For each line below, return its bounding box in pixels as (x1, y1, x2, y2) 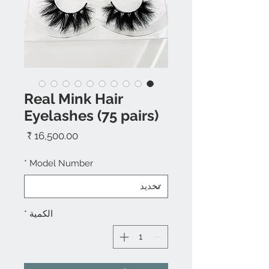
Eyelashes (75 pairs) (24, 107, 159, 124)
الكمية (29, 208, 53, 219)
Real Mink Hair (24, 90, 122, 107)
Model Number (29, 158, 93, 169)
